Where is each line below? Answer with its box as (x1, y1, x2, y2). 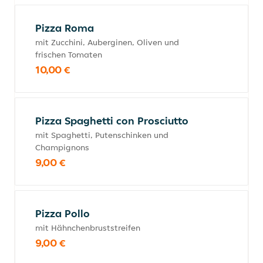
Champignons (35, 142, 89, 153)
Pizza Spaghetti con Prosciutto (35, 114, 188, 127)
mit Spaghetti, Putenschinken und (35, 130, 168, 140)
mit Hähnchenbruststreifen (35, 222, 140, 233)
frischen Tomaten (35, 49, 102, 60)
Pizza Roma (35, 21, 94, 35)
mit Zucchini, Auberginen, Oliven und (35, 37, 179, 48)
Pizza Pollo (35, 207, 90, 220)
